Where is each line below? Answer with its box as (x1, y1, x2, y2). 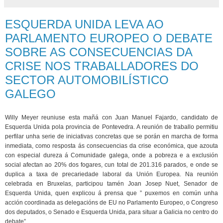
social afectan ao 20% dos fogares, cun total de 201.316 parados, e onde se (5, 161, 218, 168)
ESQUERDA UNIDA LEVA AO (5, 17, 164, 31)
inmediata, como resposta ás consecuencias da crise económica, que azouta (5, 142, 218, 149)
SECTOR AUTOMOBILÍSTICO (5, 73, 169, 87)
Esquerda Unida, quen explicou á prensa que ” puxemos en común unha (5, 189, 218, 197)
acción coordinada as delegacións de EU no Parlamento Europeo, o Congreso (5, 199, 218, 206)
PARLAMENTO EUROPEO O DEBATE (5, 31, 213, 45)
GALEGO (5, 87, 56, 101)
